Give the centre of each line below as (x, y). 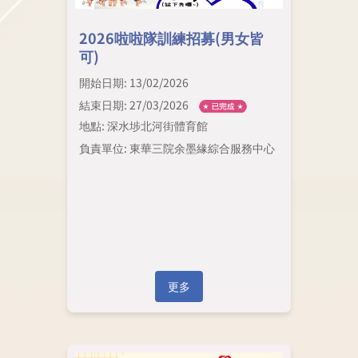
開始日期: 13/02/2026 (133, 82)
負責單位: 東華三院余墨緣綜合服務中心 (177, 148)
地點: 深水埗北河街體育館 (143, 126)
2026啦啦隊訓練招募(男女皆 (171, 37)
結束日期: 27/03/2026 (133, 104)
